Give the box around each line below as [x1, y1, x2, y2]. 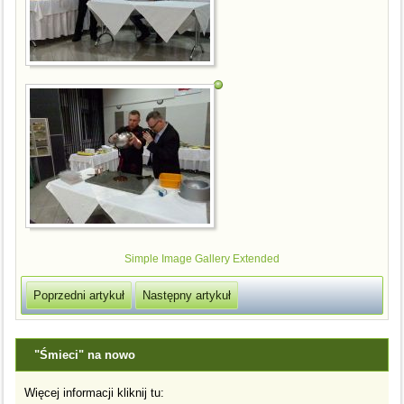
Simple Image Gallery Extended [124, 252, 280, 265]
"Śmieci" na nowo [34, 347, 136, 362]
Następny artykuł [142, 288, 232, 302]
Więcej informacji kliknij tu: [24, 385, 165, 399]
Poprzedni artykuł [33, 288, 125, 302]
